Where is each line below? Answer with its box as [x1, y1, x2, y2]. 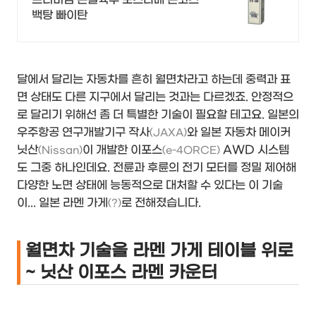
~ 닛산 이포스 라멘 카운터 [25, 262, 217, 283]
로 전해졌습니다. [121, 195, 201, 209]
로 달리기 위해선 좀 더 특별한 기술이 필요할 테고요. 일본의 [17, 107, 299, 121]
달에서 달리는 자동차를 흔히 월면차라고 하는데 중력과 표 [17, 72, 291, 86]
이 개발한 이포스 [83, 142, 162, 157]
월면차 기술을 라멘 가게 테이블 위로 [25, 241, 293, 261]
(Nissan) [38, 144, 83, 157]
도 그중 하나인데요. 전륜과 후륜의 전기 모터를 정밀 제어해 [17, 160, 296, 174]
